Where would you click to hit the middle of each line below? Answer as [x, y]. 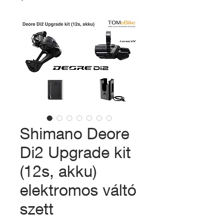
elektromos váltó [78, 190]
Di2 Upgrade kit [75, 152]
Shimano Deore [75, 133]
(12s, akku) [58, 171]
